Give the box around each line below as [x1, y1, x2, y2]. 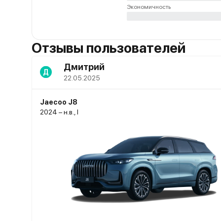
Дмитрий [64, 62, 105, 72]
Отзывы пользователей [32, 39, 185, 56]
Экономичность [127, 3, 171, 10]
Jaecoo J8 [40, 98, 77, 106]
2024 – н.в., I [40, 108, 78, 116]
